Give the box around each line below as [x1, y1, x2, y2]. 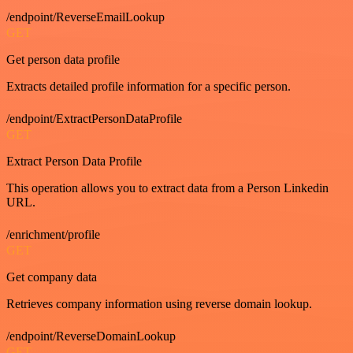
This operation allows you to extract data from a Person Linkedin [6, 181, 329, 195]
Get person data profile [6, 53, 120, 67]
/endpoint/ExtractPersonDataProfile [6, 112, 182, 126]
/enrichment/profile [6, 228, 100, 242]
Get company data [6, 270, 97, 284]
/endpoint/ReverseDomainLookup [6, 329, 176, 344]
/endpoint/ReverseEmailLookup [6, 10, 165, 24]
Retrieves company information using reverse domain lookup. [6, 297, 312, 311]
